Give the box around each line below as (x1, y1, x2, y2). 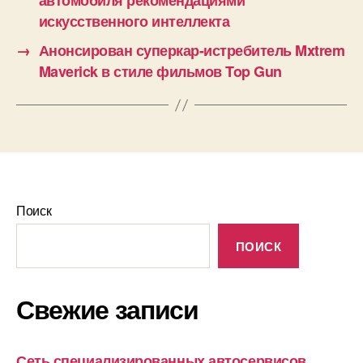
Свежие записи (16, 290, 199, 328)
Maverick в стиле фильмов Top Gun (38, 61, 282, 83)
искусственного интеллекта (38, 11, 230, 32)
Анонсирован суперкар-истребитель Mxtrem (38, 40, 345, 62)
